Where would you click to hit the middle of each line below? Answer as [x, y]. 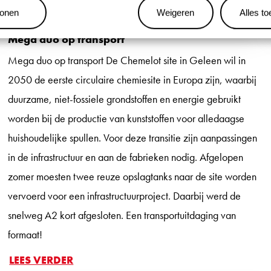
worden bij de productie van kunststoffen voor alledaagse [126, 118]
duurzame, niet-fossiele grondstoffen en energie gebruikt [125, 99]
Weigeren [176, 12]
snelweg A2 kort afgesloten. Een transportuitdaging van [122, 215]
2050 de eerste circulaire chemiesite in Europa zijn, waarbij [132, 79]
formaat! [25, 234]
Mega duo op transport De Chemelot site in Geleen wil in [127, 60]
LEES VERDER [41, 260]
